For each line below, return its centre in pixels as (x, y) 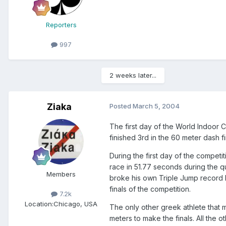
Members (61, 174)
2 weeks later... (133, 75)
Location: (39, 204)
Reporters (61, 25)
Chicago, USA (75, 204)
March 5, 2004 (156, 106)
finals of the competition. (150, 189)
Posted (121, 106)
